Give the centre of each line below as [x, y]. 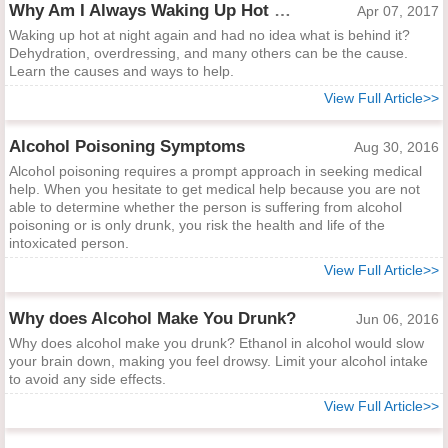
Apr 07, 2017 [398, 11]
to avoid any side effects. [87, 379]
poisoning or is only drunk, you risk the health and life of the [197, 225]
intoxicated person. [69, 243]
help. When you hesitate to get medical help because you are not [214, 189]
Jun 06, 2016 [397, 319]
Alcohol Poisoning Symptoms [127, 146]
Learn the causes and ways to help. [121, 71]
